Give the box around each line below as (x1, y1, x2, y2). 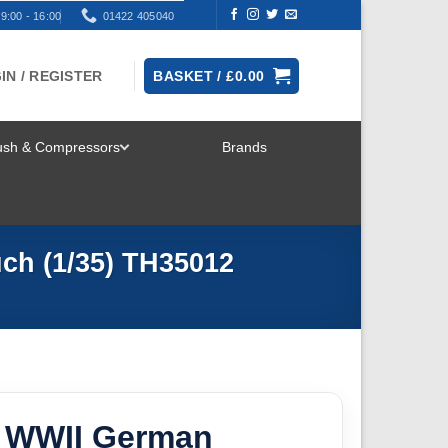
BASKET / (153, 67, 227, 84)
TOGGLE (166, 157, 240, 177)
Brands (221, 139, 267, 155)
